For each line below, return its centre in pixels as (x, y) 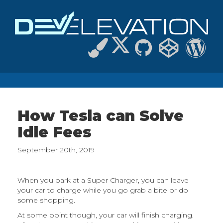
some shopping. (46, 200)
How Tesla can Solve (101, 116)
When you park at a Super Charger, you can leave (103, 180)
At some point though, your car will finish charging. (106, 215)
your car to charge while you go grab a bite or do (103, 190)
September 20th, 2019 (56, 150)
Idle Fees (55, 132)
